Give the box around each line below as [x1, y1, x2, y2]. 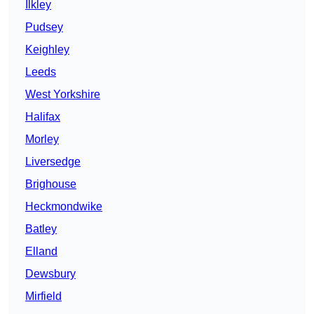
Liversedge [25, 156, 81, 168]
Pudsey [25, 21, 63, 34]
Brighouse [25, 178, 76, 191]
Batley [25, 223, 57, 235]
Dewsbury [25, 268, 76, 280]
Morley [25, 133, 59, 146]
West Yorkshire [25, 88, 100, 101]
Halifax [25, 111, 60, 123]
